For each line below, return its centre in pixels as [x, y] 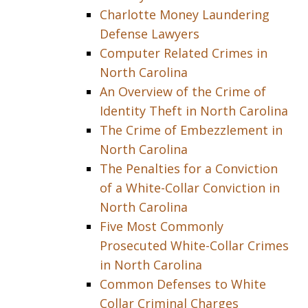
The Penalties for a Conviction [189, 168]
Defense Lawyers [150, 34]
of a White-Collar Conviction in [190, 188]
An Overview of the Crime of [183, 91]
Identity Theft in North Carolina [194, 111]
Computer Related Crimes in [184, 53]
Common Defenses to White [183, 284]
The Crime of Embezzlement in [191, 130]
